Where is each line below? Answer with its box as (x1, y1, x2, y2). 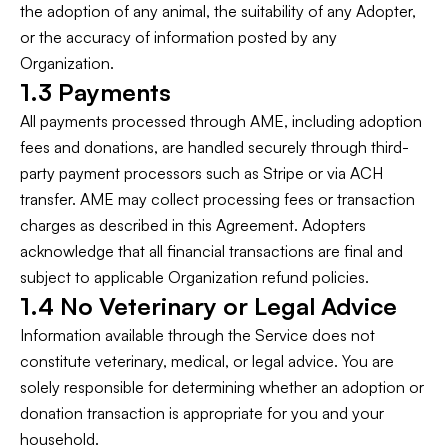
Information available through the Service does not (20, 325, 375, 345)
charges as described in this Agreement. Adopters (20, 215, 366, 235)
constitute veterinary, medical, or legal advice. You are (20, 351, 394, 371)
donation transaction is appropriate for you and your (20, 403, 384, 423)
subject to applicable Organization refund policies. (20, 267, 369, 287)
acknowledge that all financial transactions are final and (20, 241, 403, 261)
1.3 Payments (20, 77, 171, 107)
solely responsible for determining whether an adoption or (20, 377, 424, 397)
